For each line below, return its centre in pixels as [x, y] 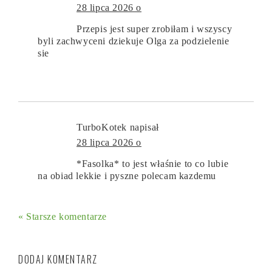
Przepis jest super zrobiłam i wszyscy [155, 29]
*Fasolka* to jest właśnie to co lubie [153, 163]
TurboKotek [102, 127]
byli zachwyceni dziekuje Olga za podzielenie [134, 41]
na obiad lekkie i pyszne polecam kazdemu [127, 175]
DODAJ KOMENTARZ [58, 259]
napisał [144, 127]
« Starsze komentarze [63, 216]
